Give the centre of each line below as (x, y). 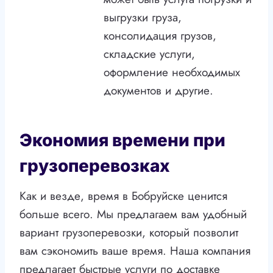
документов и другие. (158, 91)
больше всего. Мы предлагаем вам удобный (133, 214)
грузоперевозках (95, 166)
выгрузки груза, (143, 18)
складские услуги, (149, 54)
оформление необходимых (172, 73)
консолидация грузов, (160, 36)
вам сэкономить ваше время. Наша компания (135, 251)
